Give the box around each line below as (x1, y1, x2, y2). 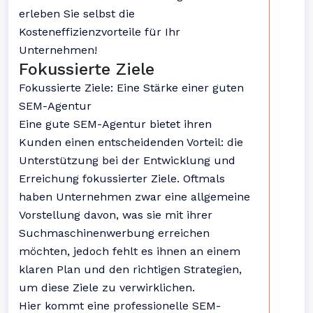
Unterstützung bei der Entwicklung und (19, 154, 235, 167)
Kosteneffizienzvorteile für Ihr (19, 25, 180, 38)
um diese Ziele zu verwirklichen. (19, 281, 195, 294)
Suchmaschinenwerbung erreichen (19, 226, 210, 240)
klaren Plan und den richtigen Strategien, (19, 263, 242, 276)
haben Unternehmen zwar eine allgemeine (19, 190, 250, 203)
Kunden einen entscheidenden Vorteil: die (19, 136, 243, 149)
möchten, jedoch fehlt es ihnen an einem (19, 245, 240, 258)
